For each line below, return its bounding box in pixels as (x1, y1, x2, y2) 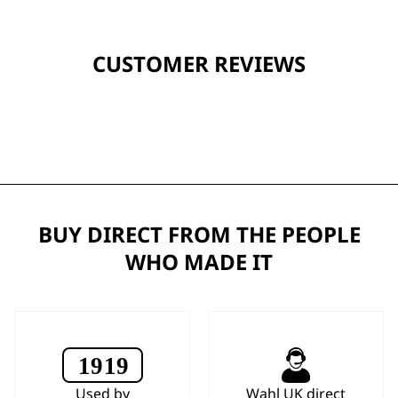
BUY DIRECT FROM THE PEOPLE (37, 219, 361, 249)
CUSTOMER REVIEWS (92, 49, 306, 78)
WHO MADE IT (125, 247, 273, 276)
